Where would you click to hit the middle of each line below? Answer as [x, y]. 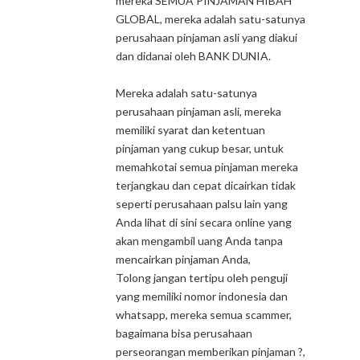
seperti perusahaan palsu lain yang [202, 204]
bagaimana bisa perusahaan [184, 333]
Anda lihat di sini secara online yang [204, 222]
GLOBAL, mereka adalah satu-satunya [211, 19]
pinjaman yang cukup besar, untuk [200, 148]
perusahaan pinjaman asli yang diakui [207, 37]
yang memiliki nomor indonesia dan [202, 296]
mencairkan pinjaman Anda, [183, 259]
